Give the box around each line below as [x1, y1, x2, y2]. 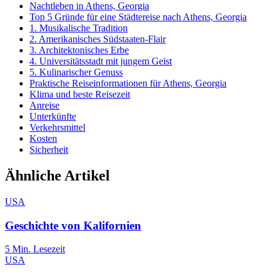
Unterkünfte [29, 111, 76, 122]
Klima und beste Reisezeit [29, 89, 130, 100]
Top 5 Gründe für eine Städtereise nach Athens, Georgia [29, 12, 247, 23]
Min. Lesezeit [10, 244, 65, 255]
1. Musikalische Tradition [29, 23, 128, 34]
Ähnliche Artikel [5, 168, 110, 184]
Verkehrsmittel [29, 122, 85, 133]
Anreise [29, 100, 60, 111]
